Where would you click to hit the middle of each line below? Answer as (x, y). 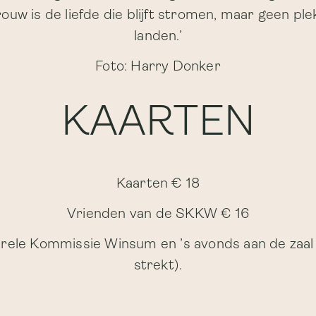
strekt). (158, 266)
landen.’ (158, 37)
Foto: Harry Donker (158, 67)
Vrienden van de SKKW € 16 (158, 214)
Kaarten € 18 (158, 184)
